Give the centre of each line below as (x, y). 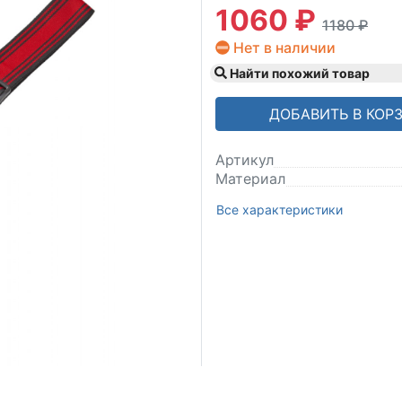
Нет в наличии (283, 47)
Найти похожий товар (298, 73)
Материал (250, 178)
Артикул (245, 159)
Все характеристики (280, 209)
